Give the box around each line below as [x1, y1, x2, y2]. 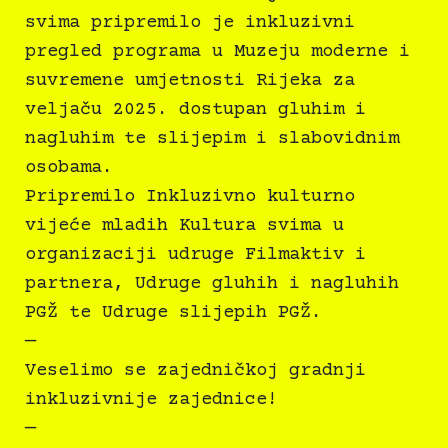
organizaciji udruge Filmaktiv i [25, 244, 366, 266]
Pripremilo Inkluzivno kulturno [25, 186, 355, 208]
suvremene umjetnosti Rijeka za [25, 70, 355, 92]
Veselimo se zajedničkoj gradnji [25, 360, 366, 382]
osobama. [25, 157, 113, 179]
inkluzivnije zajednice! [25, 389, 278, 411]
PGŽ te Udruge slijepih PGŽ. [25, 302, 322, 324]
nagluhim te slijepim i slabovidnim [25, 128, 399, 150]
